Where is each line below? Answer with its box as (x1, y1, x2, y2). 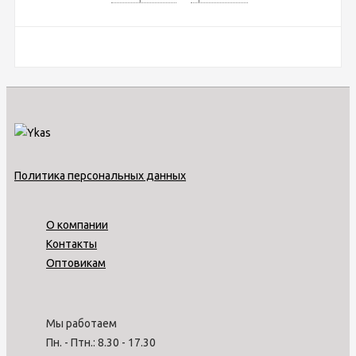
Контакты (46, 237, 97, 250)
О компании (46, 218, 108, 231)
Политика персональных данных (14, 168, 186, 182)
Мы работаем (46, 316, 117, 330)
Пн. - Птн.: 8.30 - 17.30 (46, 335, 156, 349)
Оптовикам (46, 256, 106, 269)
